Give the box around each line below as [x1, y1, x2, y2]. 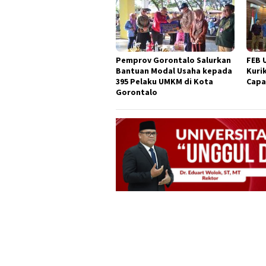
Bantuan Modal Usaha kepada [116, 65, 232, 77]
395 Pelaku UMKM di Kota [116, 76, 213, 87]
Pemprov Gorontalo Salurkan [116, 55, 231, 66]
